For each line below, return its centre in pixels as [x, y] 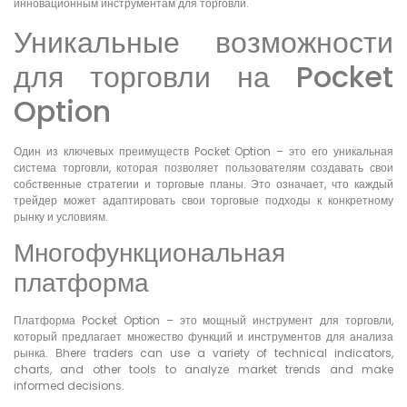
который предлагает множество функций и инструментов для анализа [203, 337]
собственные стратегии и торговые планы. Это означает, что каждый [203, 184]
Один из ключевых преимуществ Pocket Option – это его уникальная [203, 151]
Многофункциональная [149, 253]
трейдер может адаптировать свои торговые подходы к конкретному [203, 200]
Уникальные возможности [203, 42]
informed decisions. [69, 386]
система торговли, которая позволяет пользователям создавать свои [203, 167]
